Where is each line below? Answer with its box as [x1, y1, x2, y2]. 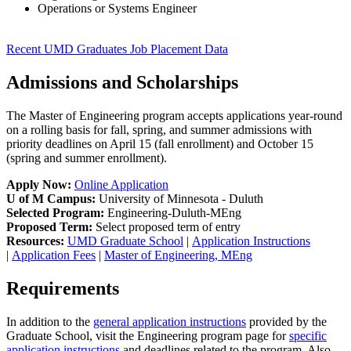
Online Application [74, 177, 168, 191]
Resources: [6, 233, 64, 248]
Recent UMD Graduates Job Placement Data [6, 42, 228, 56]
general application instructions [93, 314, 246, 328]
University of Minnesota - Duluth [99, 191, 263, 205]
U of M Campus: [6, 191, 99, 205]
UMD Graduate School [67, 233, 183, 248]
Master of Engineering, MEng [104, 248, 252, 262]
